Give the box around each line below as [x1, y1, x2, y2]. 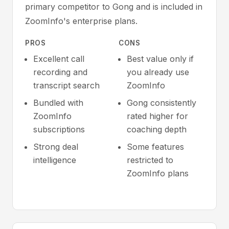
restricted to [127, 155, 173, 165]
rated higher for [127, 111, 188, 121]
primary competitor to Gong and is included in [25, 2, 202, 12]
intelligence [33, 155, 76, 165]
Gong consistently [127, 98, 196, 108]
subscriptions [33, 124, 85, 134]
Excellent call [33, 54, 84, 64]
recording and [33, 67, 87, 77]
